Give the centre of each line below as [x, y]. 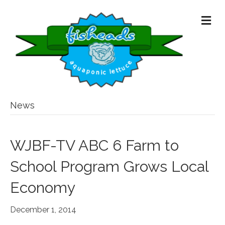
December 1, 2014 [43, 210]
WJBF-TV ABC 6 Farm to [94, 146]
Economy [43, 188]
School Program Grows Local [109, 167]
